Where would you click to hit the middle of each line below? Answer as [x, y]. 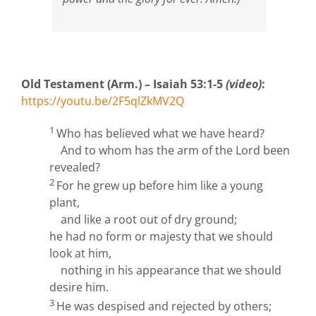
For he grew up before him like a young [160, 186]
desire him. [79, 287]
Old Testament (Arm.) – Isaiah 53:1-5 [123, 84]
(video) [244, 84]
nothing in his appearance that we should [171, 271]
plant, [65, 203]
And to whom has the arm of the [148, 151]
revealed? [75, 168]
